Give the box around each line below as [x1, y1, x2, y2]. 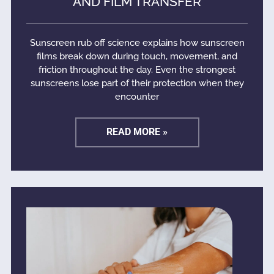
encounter [115, 91, 159, 103]
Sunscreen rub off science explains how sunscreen [29, 37, 245, 49]
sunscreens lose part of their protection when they [30, 78, 244, 89]
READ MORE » [106, 126, 168, 138]
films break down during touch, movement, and [37, 51, 237, 62]
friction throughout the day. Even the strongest [39, 64, 235, 76]
